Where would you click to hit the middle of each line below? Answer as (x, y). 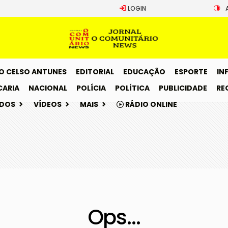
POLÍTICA (132, 88)
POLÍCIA (91, 88)
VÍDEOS (48, 104)
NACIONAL (48, 88)
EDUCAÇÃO (144, 72)
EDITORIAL (95, 72)
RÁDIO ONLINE (150, 104)
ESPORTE (191, 72)
